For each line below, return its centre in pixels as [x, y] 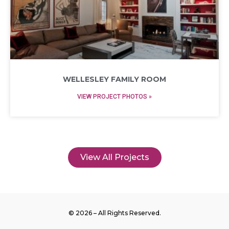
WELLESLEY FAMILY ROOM [114, 79]
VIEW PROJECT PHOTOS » [114, 97]
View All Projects [114, 157]
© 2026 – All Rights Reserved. [114, 213]
